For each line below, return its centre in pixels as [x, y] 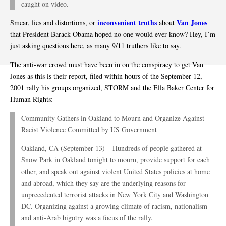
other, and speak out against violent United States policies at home [116, 172]
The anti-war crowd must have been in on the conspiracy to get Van [107, 65]
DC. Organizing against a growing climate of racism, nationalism [114, 206]
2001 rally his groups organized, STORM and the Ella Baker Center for [112, 88]
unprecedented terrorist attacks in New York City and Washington [115, 195]
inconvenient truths [127, 23]
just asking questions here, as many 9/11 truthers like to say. [96, 46]
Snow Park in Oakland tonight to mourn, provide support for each [116, 160]
